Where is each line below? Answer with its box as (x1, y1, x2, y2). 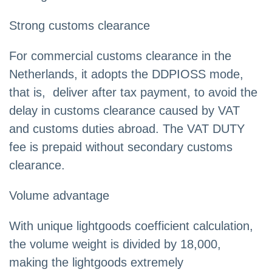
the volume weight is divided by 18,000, (9, 237, 221, 251)
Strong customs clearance (9, 19, 150, 33)
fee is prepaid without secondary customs (9, 140, 233, 154)
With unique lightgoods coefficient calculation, (9, 219, 253, 233)
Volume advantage (9, 189, 109, 203)
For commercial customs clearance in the (9, 49, 231, 63)
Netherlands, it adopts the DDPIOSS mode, (9, 67, 243, 81)
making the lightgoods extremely (9, 256, 183, 270)
